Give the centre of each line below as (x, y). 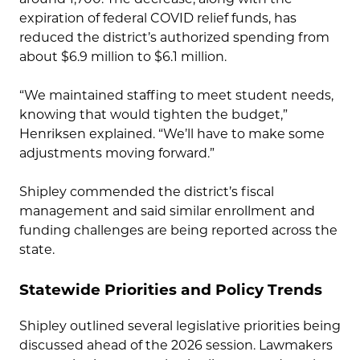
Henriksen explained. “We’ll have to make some (172, 133)
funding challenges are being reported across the (178, 230)
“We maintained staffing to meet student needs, (176, 95)
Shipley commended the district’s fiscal (147, 191)
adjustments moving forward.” (117, 153)
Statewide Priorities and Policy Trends (171, 289)
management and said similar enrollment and (167, 211)
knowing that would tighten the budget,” (153, 114)
